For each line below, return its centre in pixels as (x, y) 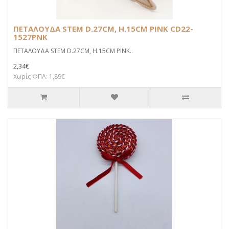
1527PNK (30, 37)
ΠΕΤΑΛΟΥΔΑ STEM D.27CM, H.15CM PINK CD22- (103, 29)
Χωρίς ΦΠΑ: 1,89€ (39, 76)
